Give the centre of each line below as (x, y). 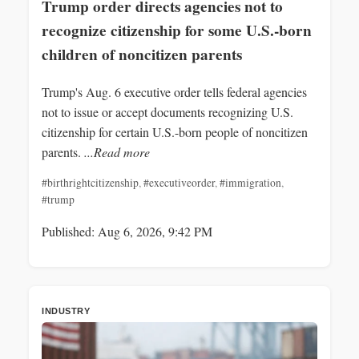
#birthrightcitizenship (90, 182)
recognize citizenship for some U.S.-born (177, 30)
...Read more (117, 151)
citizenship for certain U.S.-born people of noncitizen (175, 131)
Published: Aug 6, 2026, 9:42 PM (127, 231)
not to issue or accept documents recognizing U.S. (167, 111)
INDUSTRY (66, 311)
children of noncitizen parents (142, 54)
